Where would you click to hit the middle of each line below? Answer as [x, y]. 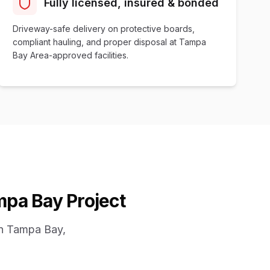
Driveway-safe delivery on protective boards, [104, 29]
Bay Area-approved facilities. [71, 55]
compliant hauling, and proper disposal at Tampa [110, 42]
